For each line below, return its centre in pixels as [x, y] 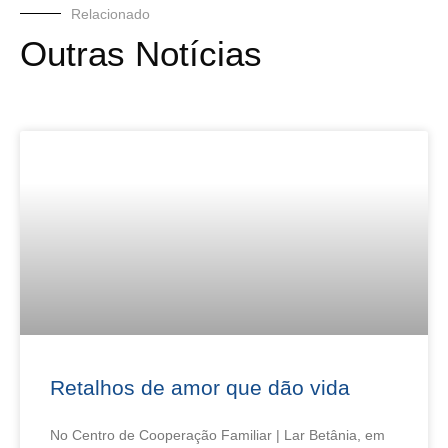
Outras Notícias [141, 53]
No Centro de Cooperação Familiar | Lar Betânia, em [217, 434]
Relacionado [110, 13]
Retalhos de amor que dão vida [200, 387]
